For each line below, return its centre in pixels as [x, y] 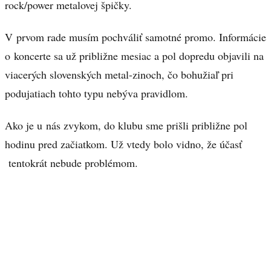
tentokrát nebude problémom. [71, 162]
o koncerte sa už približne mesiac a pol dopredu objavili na [134, 56]
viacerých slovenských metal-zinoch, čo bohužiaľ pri [119, 75]
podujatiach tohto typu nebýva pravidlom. [96, 93]
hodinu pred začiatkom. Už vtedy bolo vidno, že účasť [123, 144]
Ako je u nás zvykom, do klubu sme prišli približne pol [126, 125]
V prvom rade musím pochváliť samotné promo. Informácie [135, 37]
